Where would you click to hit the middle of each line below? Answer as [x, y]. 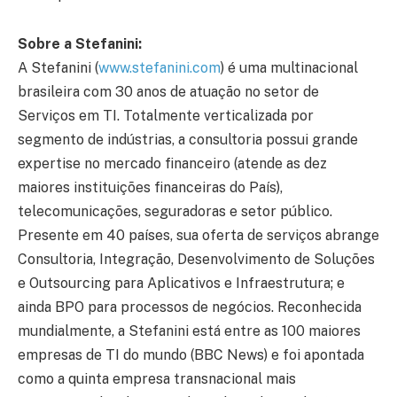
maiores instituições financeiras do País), [150, 188]
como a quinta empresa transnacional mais [157, 379]
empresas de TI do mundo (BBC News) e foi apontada [191, 355]
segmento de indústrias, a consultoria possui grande [188, 140]
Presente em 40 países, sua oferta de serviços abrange [198, 236]
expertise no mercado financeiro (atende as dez [172, 164]
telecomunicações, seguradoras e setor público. [175, 212]
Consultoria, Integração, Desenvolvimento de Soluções [196, 260]
